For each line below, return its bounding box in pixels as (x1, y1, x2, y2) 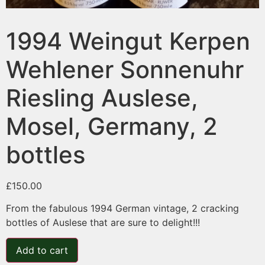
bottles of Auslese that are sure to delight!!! (6, 216, 200, 229)
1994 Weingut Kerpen (6, 26, 250, 56)
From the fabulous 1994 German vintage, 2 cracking (6, 202, 239, 215)
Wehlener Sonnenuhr (6, 54, 244, 84)
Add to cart (16, 244, 68, 257)
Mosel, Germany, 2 (6, 111, 218, 141)
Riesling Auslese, (6, 83, 198, 112)
